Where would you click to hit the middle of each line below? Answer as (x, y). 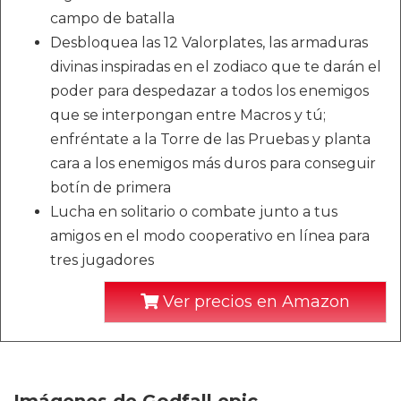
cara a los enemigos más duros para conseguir (213, 163)
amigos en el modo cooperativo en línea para (210, 235)
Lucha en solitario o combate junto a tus (194, 211)
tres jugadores (102, 260)
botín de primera (111, 187)
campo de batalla (112, 18)
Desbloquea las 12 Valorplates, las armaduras (209, 42)
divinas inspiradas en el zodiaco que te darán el (216, 66)
